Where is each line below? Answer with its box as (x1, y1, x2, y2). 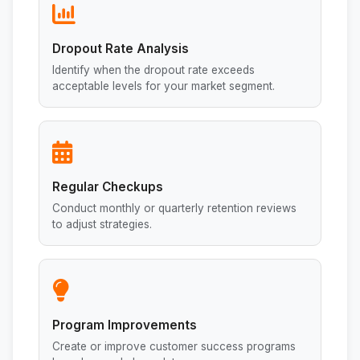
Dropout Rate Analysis (52, 41, 189, 57)
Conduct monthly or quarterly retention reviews (52, 202, 297, 215)
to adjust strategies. (52, 218, 152, 231)
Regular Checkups (52, 179, 163, 195)
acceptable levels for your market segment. (52, 80, 275, 93)
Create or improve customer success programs (52, 340, 296, 354)
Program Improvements (52, 317, 197, 333)
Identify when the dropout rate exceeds (52, 63, 255, 77)
